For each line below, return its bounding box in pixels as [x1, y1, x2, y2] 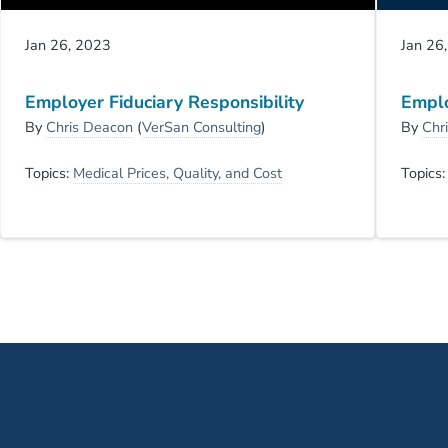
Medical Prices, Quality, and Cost [72, 162, 282, 183]
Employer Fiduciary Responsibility [24, 89, 304, 114]
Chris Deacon [45, 116, 133, 137]
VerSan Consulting [141, 116, 261, 137]
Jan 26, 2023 [24, 35, 111, 56]
